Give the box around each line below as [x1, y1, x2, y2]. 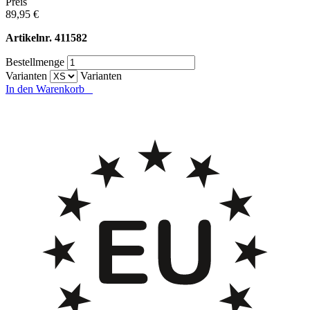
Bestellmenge [6, 56, 64, 69]
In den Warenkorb [6, 83, 93, 95]
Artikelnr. [6, 32, 52, 44]
